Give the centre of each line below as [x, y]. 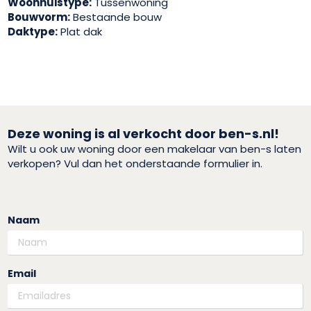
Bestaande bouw [116, 17]
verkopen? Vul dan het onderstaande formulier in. [135, 163]
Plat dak [80, 31]
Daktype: [33, 31]
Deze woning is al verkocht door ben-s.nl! [144, 133]
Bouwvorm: [39, 17]
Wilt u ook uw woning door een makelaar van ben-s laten [155, 149]
